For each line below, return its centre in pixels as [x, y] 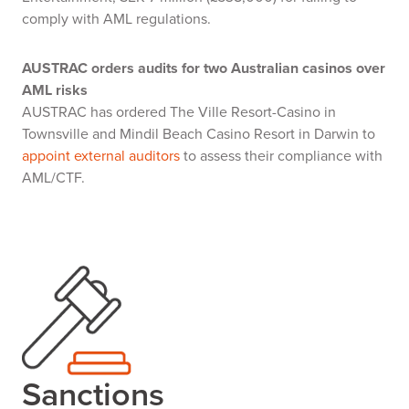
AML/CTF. [57, 178]
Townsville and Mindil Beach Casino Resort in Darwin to [199, 134]
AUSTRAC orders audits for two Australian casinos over [204, 68]
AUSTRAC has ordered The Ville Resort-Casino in [179, 112]
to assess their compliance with [281, 156]
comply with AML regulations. [116, 19]
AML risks [57, 90]
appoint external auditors [101, 156]
